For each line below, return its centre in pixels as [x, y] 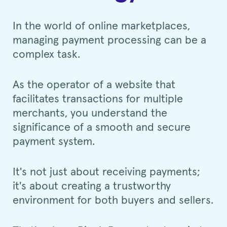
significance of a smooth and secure [102, 127]
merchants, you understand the [90, 113]
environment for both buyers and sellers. [113, 200]
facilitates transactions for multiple [98, 99]
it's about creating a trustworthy [92, 186]
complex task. [46, 54]
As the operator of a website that [94, 85]
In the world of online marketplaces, [101, 26]
